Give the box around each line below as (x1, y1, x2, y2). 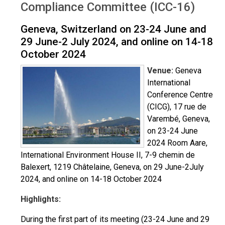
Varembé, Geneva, (147, 114, 210, 124)
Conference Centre (147, 90, 213, 99)
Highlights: (21, 194, 61, 204)
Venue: (147, 66, 173, 75)
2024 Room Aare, (147, 138, 207, 148)
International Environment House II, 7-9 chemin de (21, 150, 195, 160)
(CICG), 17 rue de (147, 102, 206, 111)
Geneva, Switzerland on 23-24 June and (21, 23, 206, 35)
